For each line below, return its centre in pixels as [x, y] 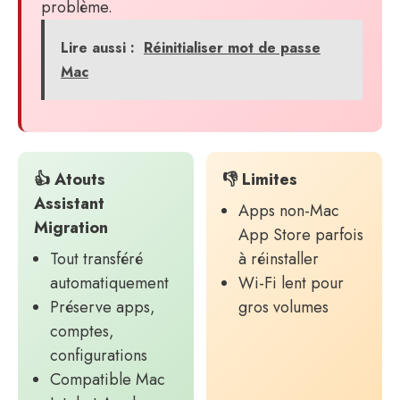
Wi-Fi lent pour [291, 283]
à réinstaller [279, 259]
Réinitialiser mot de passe [232, 48]
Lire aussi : [98, 48]
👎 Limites [260, 179]
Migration [71, 228]
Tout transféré [96, 259]
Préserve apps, [103, 307]
